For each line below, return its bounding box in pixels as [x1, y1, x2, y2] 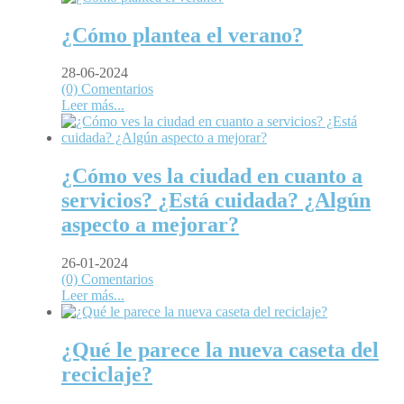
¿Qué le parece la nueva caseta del [61, 338, 379, 363]
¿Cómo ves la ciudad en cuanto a [61, 164, 363, 188]
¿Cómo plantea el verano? [61, 23, 303, 47]
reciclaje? [61, 363, 152, 387]
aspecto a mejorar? [61, 213, 239, 237]
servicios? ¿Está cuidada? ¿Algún [61, 188, 371, 213]
